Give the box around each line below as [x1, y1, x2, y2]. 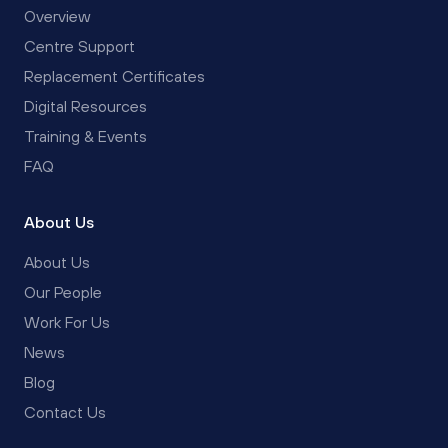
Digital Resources [24, 96, 147, 115]
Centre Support [24, 36, 135, 55]
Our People [24, 282, 102, 301]
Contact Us [24, 402, 106, 421]
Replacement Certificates [24, 66, 205, 85]
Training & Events [24, 126, 147, 145]
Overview [24, 6, 91, 25]
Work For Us [24, 312, 110, 331]
